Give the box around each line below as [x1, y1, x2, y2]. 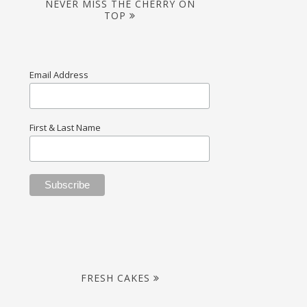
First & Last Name [29, 121, 101, 134]
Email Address [29, 68, 89, 81]
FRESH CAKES [80, 271, 150, 284]
